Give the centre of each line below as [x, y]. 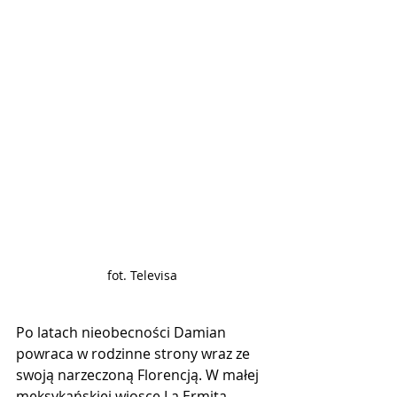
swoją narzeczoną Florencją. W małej [139, 375]
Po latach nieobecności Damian [123, 332]
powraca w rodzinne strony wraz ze [135, 354]
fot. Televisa [142, 275]
